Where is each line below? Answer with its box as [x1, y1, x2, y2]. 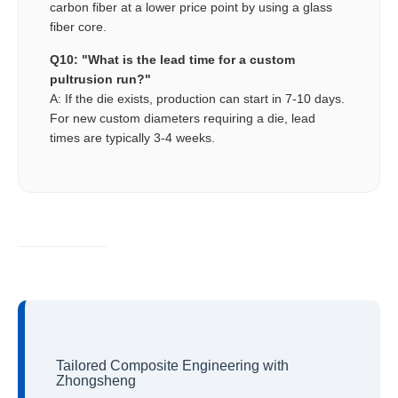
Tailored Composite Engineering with [56, 358, 289, 374]
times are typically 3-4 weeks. [50, 131, 215, 146]
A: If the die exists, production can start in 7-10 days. [50, 92, 345, 107]
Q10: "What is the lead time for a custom [50, 52, 295, 68]
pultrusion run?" [50, 72, 151, 87]
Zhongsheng [56, 373, 136, 389]
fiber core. [50, 20, 107, 35]
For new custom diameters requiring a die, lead [50, 111, 315, 126]
